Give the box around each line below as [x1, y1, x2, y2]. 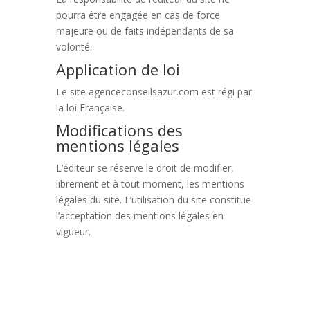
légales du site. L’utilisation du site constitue [55, 193, 251, 206]
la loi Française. [55, 101, 125, 114]
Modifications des [55, 120, 183, 140]
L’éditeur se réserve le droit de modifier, [55, 161, 234, 174]
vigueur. [55, 225, 91, 238]
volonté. [55, 40, 92, 53]
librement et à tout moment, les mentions [55, 177, 244, 190]
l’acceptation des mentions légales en [55, 209, 224, 222]
